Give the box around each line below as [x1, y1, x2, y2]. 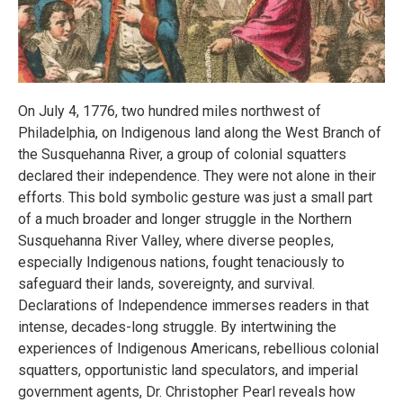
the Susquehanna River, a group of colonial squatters [18, 146, 346, 163]
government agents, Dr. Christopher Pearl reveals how [18, 383, 355, 400]
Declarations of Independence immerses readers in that [18, 297, 369, 314]
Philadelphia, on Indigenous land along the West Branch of [18, 124, 381, 141]
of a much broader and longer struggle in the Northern [18, 210, 352, 228]
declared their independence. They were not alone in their [18, 167, 376, 184]
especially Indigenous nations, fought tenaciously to [18, 254, 345, 271]
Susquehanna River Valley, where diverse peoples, [18, 232, 334, 249]
